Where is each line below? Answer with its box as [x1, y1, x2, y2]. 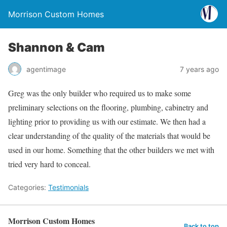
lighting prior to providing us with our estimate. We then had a [8, 116, 206, 127]
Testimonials [48, 183, 89, 192]
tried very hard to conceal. [8, 159, 91, 169]
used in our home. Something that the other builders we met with [8, 144, 214, 155]
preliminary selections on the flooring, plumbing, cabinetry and [8, 102, 208, 112]
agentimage [26, 64, 66, 73]
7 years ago [180, 64, 219, 73]
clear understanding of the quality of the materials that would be [8, 130, 210, 141]
